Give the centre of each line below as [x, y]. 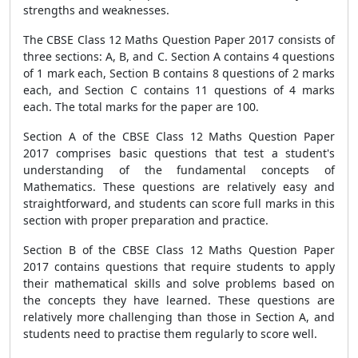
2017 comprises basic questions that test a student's [179, 153]
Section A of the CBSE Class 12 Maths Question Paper [179, 136]
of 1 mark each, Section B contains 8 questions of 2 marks [179, 73]
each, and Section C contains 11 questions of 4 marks [179, 90]
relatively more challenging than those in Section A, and [179, 317]
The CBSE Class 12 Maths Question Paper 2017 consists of [179, 40]
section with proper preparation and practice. [146, 220]
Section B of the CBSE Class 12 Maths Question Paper [179, 250]
